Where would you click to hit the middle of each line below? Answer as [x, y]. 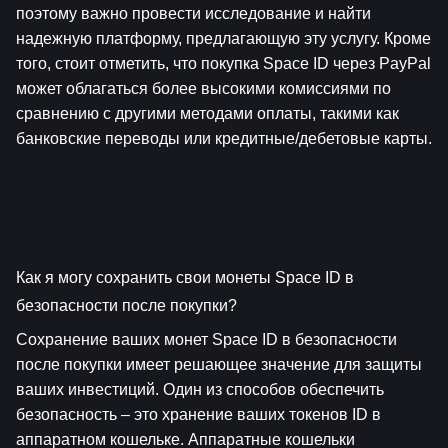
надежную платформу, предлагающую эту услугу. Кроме [223, 38]
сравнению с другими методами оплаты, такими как [207, 113]
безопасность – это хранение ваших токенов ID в [198, 414]
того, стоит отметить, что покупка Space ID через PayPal [223, 63]
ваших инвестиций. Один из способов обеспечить [200, 389]
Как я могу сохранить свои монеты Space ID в [185, 277]
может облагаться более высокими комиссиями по [203, 88]
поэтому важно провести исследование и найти [193, 13]
